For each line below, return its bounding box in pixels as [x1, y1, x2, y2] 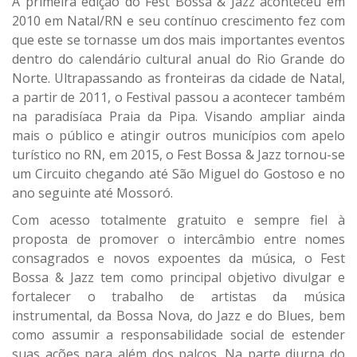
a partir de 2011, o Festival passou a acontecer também [12, 88, 345, 106]
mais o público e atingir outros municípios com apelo [12, 127, 345, 144]
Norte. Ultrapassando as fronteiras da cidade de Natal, [12, 69, 345, 87]
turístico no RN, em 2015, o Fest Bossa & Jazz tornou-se [12, 146, 345, 163]
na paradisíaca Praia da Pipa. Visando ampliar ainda [12, 108, 345, 125]
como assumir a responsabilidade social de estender [12, 326, 345, 343]
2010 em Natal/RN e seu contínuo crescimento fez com [12, 12, 345, 29]
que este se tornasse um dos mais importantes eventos [12, 31, 345, 49]
